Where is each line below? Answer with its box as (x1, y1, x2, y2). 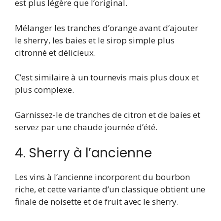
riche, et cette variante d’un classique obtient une (15, 184, 205, 195)
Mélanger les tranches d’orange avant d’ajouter (15, 22, 198, 34)
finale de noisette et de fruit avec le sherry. (15, 196, 179, 208)
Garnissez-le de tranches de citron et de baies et (15, 109, 200, 120)
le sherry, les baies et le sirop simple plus (15, 34, 175, 46)
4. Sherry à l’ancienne (15, 144, 152, 162)
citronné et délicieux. (15, 46, 96, 58)
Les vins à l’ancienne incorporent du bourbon (15, 171, 190, 183)
